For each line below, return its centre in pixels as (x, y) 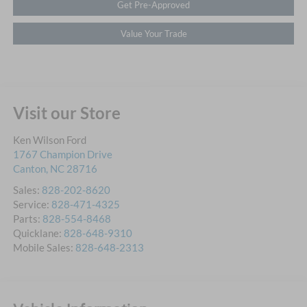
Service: (32, 204)
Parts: (27, 218)
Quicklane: (38, 233)
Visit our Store (66, 112)
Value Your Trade (153, 33)
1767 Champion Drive (62, 154)
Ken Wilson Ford (49, 139)
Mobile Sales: (44, 247)
